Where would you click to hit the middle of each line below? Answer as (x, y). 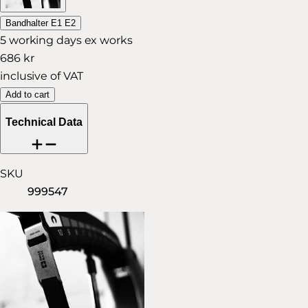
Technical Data (44, 122)
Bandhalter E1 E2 (41, 23)
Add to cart (27, 94)
